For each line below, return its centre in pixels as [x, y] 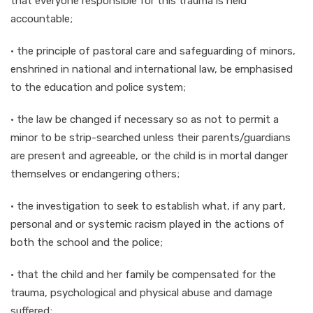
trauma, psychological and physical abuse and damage [141, 292]
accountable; [42, 19]
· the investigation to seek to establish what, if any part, [148, 206]
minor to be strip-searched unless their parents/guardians [151, 137]
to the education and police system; [98, 87]
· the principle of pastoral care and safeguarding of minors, [153, 51]
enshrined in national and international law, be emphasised [152, 69]
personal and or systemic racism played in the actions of [147, 224]
